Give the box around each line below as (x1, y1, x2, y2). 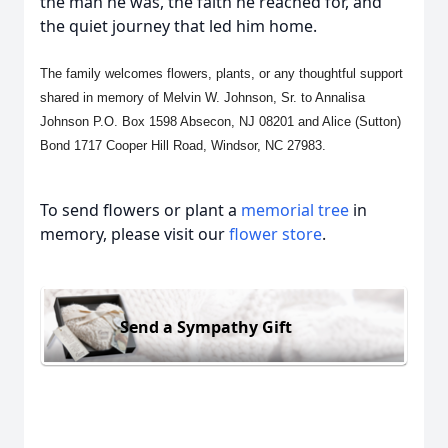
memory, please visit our (40, 223, 229, 245)
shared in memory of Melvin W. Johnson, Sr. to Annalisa (40, 90, 365, 105)
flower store (229, 223, 322, 245)
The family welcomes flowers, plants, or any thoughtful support (40, 66, 403, 81)
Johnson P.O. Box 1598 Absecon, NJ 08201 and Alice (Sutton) (40, 114, 401, 129)
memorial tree (241, 199, 349, 221)
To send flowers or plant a (40, 199, 241, 221)
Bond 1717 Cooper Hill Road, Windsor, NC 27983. (40, 138, 326, 153)
